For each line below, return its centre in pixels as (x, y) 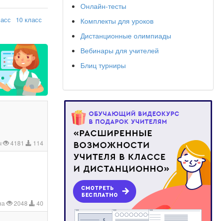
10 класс (29, 19)
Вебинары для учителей (120, 50)
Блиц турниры (103, 65)
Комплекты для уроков (117, 21)
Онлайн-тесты (103, 6)
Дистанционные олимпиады (126, 36)
